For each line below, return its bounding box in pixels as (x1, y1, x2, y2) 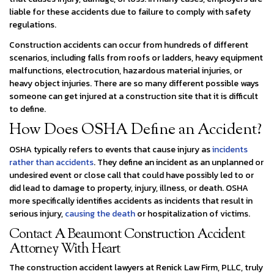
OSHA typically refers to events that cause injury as (9, 143, 212, 156)
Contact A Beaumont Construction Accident (9, 224, 245, 245)
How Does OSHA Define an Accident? (9, 119, 262, 141)
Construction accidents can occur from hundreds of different (9, 38, 248, 51)
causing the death (65, 207, 135, 220)
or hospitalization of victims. (135, 207, 250, 220)
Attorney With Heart (9, 239, 120, 259)
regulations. (9, 18, 56, 31)
